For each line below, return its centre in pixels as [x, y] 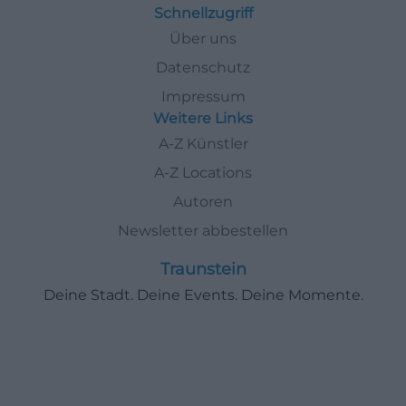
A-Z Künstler [203, 144]
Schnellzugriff [203, 13]
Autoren [203, 202]
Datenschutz [203, 68]
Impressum [203, 97]
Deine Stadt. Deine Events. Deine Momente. [203, 295]
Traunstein [203, 269]
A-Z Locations [203, 173]
